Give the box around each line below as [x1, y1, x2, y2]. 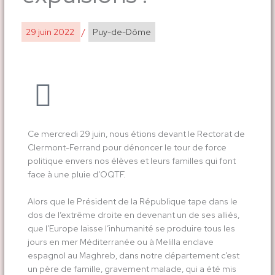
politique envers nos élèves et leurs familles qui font [27, 155, 236, 167]
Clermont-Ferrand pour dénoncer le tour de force [27, 142, 227, 153]
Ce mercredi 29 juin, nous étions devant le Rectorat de [27, 128, 245, 140]
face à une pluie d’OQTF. [27, 169, 127, 180]
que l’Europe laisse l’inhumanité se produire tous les [27, 223, 235, 234]
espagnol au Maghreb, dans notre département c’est [27, 250, 239, 261]
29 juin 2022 [25, 26, 76, 38]
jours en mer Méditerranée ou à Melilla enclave [27, 236, 214, 248]
